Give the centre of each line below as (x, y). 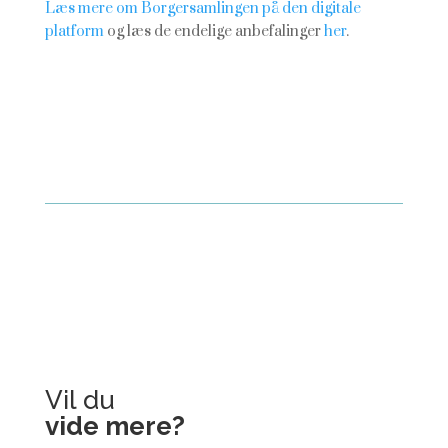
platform (74, 31)
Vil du (79, 400)
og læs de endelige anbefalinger (213, 31)
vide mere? (114, 426)
